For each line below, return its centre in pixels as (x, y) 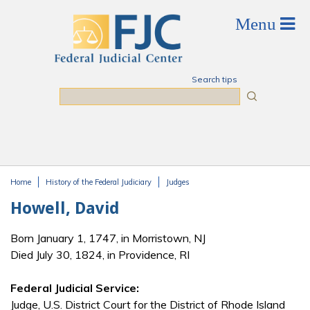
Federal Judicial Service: (75, 288)
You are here (52, 195)
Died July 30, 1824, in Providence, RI (100, 255)
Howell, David (65, 208)
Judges (178, 182)
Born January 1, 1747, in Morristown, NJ (108, 238)
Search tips (214, 79)
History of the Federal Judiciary (99, 182)
